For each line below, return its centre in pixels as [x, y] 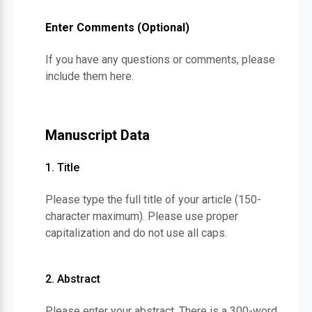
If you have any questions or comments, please [160, 60]
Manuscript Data [97, 135]
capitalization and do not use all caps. [136, 233]
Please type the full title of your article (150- [153, 200]
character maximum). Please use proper [142, 216]
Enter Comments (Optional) [117, 28]
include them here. [89, 76]
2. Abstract [73, 279]
